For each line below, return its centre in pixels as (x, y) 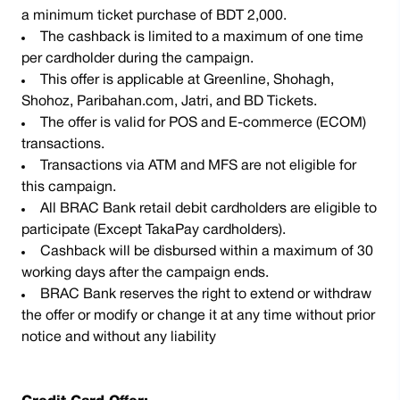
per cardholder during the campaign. (137, 59)
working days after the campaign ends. (145, 273)
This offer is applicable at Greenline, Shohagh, (187, 80)
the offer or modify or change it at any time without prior (198, 316)
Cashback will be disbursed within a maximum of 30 (207, 252)
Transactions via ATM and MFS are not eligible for (198, 166)
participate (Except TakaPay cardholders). (154, 230)
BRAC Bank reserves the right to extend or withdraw (206, 295)
